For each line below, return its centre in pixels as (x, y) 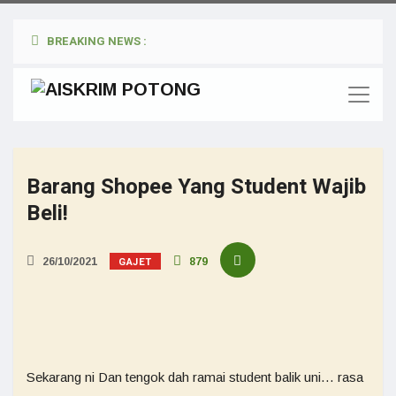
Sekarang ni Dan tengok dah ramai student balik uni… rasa (195, 377)
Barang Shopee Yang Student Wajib (196, 187)
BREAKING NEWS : (95, 41)
